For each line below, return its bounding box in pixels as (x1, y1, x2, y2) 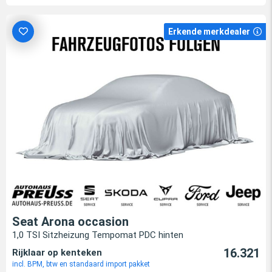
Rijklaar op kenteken (12, 247, 102, 259)
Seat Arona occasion (12, 214, 129, 229)
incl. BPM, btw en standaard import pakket (12, 260, 150, 269)
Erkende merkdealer (168, 27, 250, 37)
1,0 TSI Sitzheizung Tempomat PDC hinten (12, 229, 183, 241)
